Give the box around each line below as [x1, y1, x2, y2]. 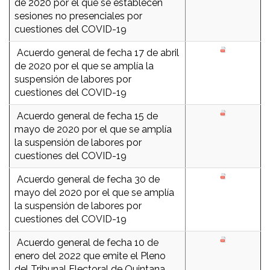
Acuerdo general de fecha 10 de [14, 237, 159, 249]
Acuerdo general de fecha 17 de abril [14, 47, 179, 59]
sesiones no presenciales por [14, 10, 142, 22]
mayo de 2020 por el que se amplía [14, 124, 172, 136]
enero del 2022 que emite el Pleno [14, 250, 166, 262]
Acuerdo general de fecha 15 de [14, 110, 158, 122]
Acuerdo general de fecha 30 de [14, 174, 160, 186]
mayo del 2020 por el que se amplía [14, 187, 174, 199]
